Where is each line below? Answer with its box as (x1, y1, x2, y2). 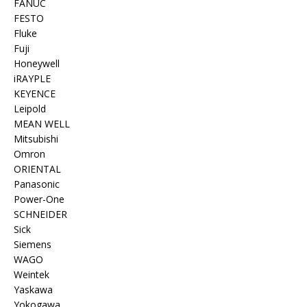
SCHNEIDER (14, 207, 67, 221)
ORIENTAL (14, 162, 61, 175)
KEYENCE (14, 86, 56, 100)
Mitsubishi (14, 132, 58, 145)
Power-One (14, 192, 64, 206)
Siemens (14, 237, 51, 251)
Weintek (14, 267, 49, 281)
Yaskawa (14, 282, 53, 296)
